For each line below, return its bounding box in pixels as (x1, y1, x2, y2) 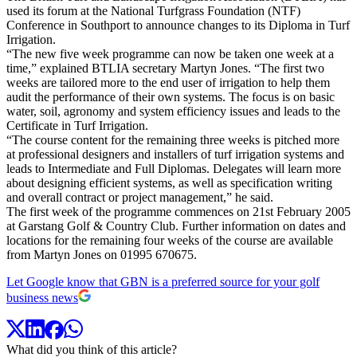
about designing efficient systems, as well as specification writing (6, 175, 332, 190)
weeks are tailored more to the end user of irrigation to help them (6, 75, 330, 89)
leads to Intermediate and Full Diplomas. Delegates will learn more (6, 161, 341, 175)
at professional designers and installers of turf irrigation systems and (6, 147, 344, 161)
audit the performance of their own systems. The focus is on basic (6, 89, 335, 104)
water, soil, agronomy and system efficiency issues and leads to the (6, 104, 340, 118)
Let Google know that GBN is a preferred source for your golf (6, 274, 320, 288)
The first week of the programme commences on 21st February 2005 (6, 204, 351, 218)
